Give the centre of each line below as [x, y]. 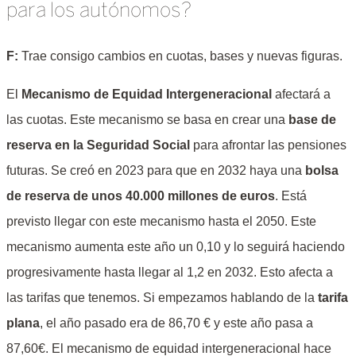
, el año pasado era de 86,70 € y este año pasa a [176, 323]
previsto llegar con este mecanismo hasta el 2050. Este [161, 221]
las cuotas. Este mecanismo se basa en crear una [147, 119]
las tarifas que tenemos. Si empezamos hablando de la [162, 297]
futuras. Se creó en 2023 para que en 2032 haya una [156, 170]
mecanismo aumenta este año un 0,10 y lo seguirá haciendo [176, 246]
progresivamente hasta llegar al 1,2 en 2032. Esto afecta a [170, 272]
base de [312, 119]
